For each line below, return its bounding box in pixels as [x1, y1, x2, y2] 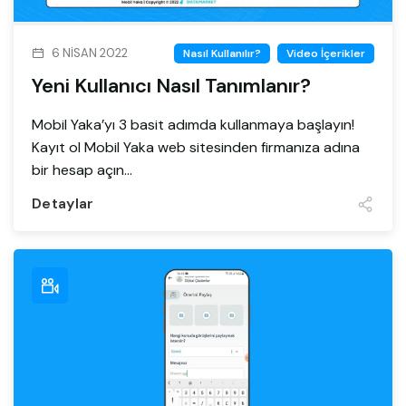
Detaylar [32, 194, 94, 213]
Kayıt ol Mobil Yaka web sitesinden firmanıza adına [32, 137, 360, 157]
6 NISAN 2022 [52, 44, 128, 61]
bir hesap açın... [32, 159, 132, 179]
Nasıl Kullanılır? [183, 45, 261, 61]
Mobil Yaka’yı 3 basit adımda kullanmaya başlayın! [32, 114, 354, 134]
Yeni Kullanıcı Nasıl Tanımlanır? [32, 72, 311, 99]
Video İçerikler [286, 45, 365, 61]
